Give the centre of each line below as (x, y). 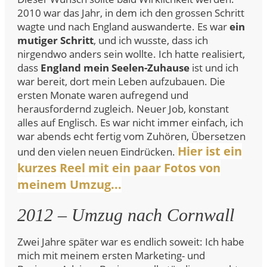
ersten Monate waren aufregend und (103, 95)
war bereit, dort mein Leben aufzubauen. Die (121, 81)
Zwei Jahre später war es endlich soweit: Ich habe (131, 242)
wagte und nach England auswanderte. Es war (123, 27)
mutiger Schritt (55, 40)
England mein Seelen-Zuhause (115, 68)
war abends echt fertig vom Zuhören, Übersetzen (131, 136)
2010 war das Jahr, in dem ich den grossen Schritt (131, 13)
